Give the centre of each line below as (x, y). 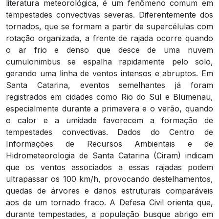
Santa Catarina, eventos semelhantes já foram (109, 85)
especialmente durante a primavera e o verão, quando (109, 108)
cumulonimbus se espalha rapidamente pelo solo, (109, 61)
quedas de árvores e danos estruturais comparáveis (109, 190)
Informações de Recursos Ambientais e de (109, 143)
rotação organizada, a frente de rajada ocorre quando (109, 38)
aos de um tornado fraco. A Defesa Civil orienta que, (109, 202)
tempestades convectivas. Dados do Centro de (109, 132)
